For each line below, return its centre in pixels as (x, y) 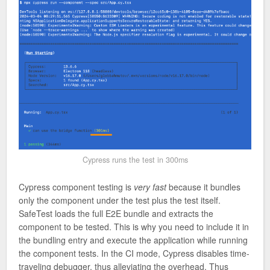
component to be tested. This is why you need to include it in (134, 226)
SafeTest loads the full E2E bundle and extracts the (116, 213)
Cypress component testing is (76, 187)
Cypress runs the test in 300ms (135, 160)
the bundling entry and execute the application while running (133, 240)
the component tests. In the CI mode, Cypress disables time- (134, 253)
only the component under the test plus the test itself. (120, 200)
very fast (150, 187)
